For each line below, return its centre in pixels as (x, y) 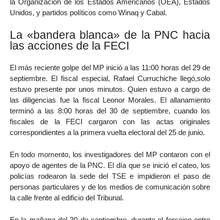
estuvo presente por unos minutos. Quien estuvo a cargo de (110, 89)
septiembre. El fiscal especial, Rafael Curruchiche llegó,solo (110, 78)
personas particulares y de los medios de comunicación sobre (110, 187)
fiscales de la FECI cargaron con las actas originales (110, 121)
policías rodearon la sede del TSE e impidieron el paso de (110, 176)
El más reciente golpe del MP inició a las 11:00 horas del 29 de (110, 67)
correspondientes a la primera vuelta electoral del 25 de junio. (107, 132)
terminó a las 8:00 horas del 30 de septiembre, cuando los (110, 110)
